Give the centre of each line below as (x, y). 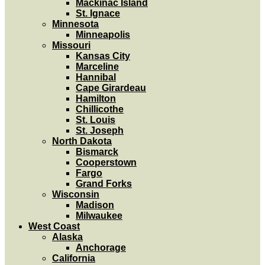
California (74, 258)
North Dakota (82, 141)
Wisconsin (76, 194)
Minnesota (75, 24)
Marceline (97, 67)
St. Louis (96, 120)
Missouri (71, 45)
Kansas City (103, 56)
